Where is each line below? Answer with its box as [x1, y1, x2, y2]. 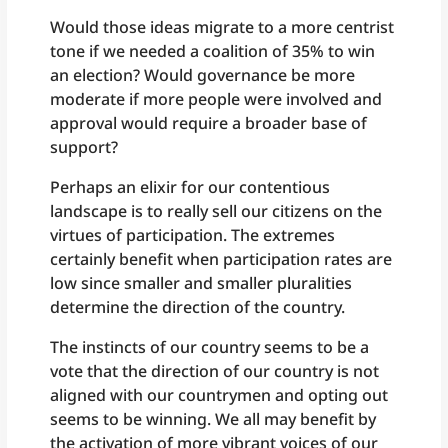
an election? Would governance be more [50, 64, 356, 87]
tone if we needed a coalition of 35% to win [50, 40, 376, 63]
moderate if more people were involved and [50, 88, 383, 111]
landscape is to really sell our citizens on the [50, 200, 383, 223]
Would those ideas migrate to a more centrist [50, 16, 395, 39]
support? [50, 136, 119, 159]
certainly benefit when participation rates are [50, 248, 393, 271]
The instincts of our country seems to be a [50, 336, 370, 359]
